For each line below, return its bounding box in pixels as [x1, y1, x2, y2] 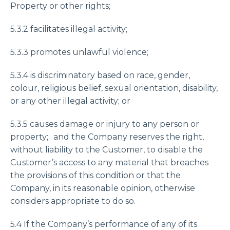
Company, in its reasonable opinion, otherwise [10, 183, 195, 193]
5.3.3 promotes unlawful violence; [10, 47, 148, 57]
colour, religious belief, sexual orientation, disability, [10, 83, 218, 93]
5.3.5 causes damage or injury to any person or [10, 119, 199, 129]
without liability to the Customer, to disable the [10, 145, 203, 155]
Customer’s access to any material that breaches [10, 158, 208, 167]
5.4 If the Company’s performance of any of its [10, 219, 197, 229]
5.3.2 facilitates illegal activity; [10, 24, 127, 34]
